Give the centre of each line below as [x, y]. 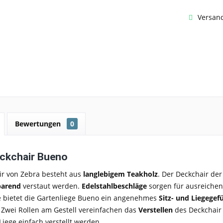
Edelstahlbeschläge [115, 186]
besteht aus [61, 174]
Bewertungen [39, 123]
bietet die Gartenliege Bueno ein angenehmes [81, 198]
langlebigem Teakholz [119, 174]
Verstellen [156, 210]
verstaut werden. [52, 186]
